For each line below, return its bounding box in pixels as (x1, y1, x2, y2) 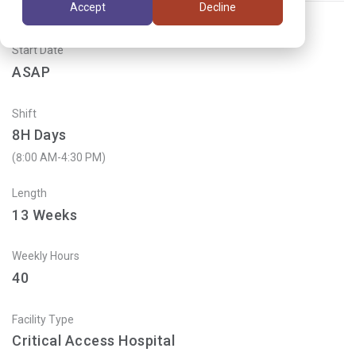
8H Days (12, 126, 67, 144)
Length (12, 186, 47, 199)
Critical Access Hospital (12, 332, 175, 350)
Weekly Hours (12, 250, 79, 263)
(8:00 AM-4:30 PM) (12, 150, 106, 164)
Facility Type (12, 312, 74, 326)
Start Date (12, 44, 64, 57)
